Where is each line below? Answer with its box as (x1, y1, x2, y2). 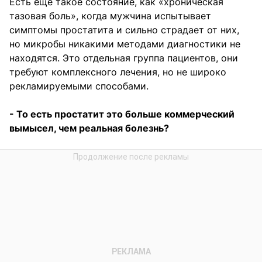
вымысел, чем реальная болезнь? (9, 122, 169, 135)
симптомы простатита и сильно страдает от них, (9, 24, 239, 36)
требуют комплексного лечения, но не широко (9, 66, 226, 78)
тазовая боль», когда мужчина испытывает (9, 10, 211, 22)
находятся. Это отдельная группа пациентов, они (9, 52, 238, 64)
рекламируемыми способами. (9, 80, 149, 92)
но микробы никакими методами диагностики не (9, 38, 240, 50)
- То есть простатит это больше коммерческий (9, 108, 235, 120)
